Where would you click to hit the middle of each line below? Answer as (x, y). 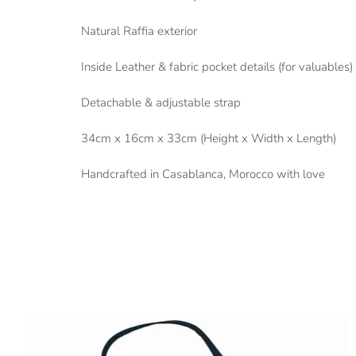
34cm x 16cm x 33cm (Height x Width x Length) (209, 139)
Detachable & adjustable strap (161, 103)
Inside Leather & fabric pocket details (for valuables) (217, 67)
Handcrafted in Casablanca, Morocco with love (203, 174)
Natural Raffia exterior (139, 31)
